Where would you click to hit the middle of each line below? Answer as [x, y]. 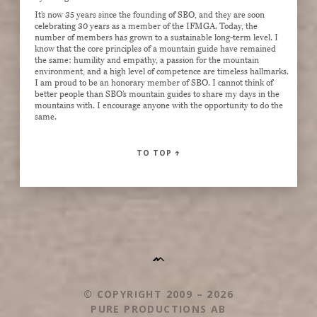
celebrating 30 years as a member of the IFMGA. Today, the [146, 27]
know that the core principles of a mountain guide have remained [156, 49]
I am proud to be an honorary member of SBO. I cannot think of [154, 83]
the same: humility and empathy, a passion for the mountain [147, 60]
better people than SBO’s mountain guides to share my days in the [157, 94]
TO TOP [156, 153]
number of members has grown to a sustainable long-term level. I [157, 38]
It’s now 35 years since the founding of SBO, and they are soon [150, 15]
